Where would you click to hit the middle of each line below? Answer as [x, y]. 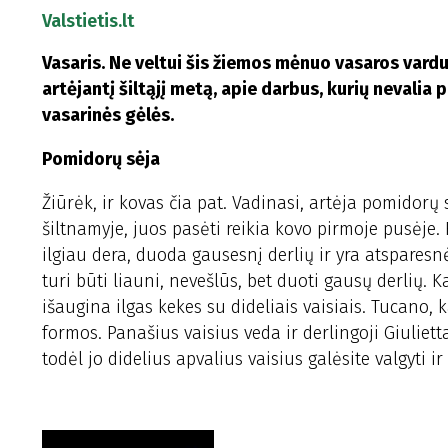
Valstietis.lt [88, 21]
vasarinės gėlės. [108, 115]
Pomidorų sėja [101, 159]
